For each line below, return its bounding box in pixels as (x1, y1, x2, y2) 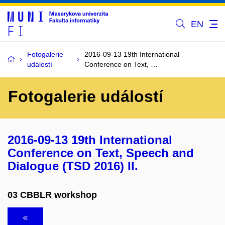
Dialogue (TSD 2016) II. (8, 159, 138, 173)
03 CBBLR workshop (8, 189, 97, 200)
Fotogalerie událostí (8, 87, 163, 105)
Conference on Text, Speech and (8, 146, 194, 160)
